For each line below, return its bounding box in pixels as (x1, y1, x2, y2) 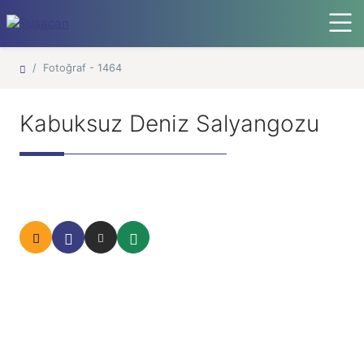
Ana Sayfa (25, 61, 75, 73)
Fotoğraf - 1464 (43, 62, 122, 74)
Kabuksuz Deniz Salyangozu (19, 110, 319, 137)
